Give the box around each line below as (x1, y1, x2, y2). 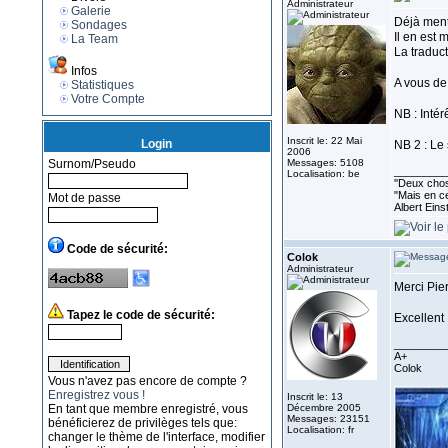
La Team (70, 32, 118, 46)
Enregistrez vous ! (47, 388, 145, 402)
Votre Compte (70, 92, 145, 106)
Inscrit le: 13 (286, 391, 343, 402)
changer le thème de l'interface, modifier (47, 430, 265, 444)
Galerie (70, 4, 111, 18)
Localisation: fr (286, 424, 354, 435)
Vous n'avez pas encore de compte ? (47, 374, 247, 388)
